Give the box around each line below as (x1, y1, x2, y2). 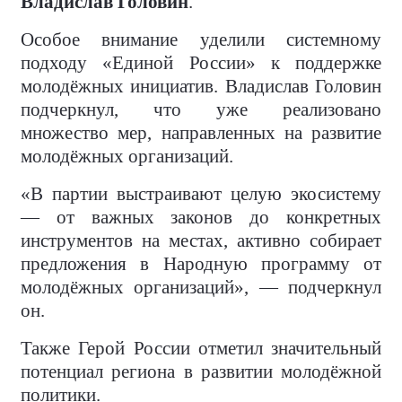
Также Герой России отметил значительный (21, 337, 381, 360)
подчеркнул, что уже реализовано (21, 99, 381, 121)
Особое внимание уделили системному (21, 29, 381, 51)
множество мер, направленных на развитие (21, 122, 381, 144)
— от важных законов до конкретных (21, 206, 381, 229)
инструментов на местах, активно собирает (21, 230, 381, 252)
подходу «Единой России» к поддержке (21, 52, 381, 74)
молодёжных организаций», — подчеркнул (21, 276, 381, 299)
